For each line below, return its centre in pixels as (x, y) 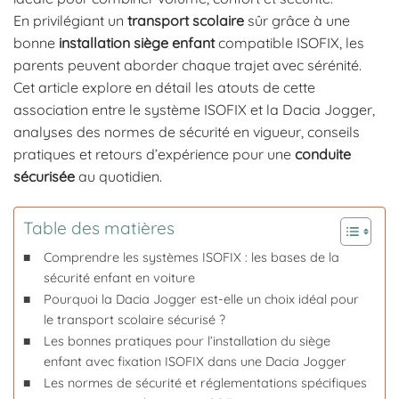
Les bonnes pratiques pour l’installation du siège (187, 342)
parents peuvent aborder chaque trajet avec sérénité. (187, 65)
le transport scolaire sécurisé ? (134, 320)
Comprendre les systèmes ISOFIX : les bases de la (191, 258)
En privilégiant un (70, 21)
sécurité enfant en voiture (119, 278)
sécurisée (44, 177)
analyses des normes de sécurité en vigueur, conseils (187, 132)
